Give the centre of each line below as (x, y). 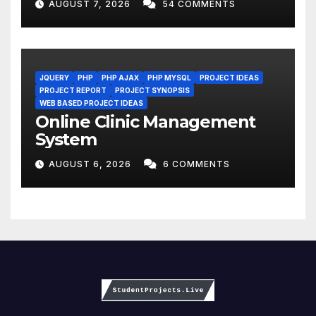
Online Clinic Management (146, 121)
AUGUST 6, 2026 (91, 164)
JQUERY (54, 77)
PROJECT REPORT (73, 90)
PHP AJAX (120, 77)
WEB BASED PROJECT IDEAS (91, 103)
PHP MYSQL (169, 77)
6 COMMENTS (196, 164)
